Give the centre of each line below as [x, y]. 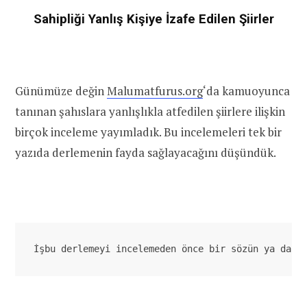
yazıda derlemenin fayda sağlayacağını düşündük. [146, 153]
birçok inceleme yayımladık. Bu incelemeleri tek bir [148, 132]
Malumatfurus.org [155, 91]
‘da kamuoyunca [246, 91]
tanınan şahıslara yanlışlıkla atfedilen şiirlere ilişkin [150, 112]
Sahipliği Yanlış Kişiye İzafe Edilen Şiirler [153, 19]
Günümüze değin [61, 91]
